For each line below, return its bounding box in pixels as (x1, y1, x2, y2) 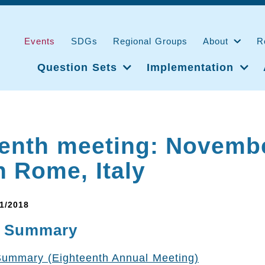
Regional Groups (113, 36, 188, 47)
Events (24, 36, 56, 47)
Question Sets (37, 62, 117, 74)
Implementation (146, 62, 234, 74)
